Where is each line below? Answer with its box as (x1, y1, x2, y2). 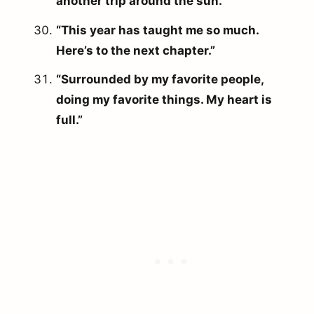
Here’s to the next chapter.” (56, 43, 215, 57)
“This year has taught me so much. (56, 22, 259, 37)
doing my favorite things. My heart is (56, 93, 272, 107)
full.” (56, 113, 83, 128)
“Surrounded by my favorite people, (56, 72, 264, 87)
